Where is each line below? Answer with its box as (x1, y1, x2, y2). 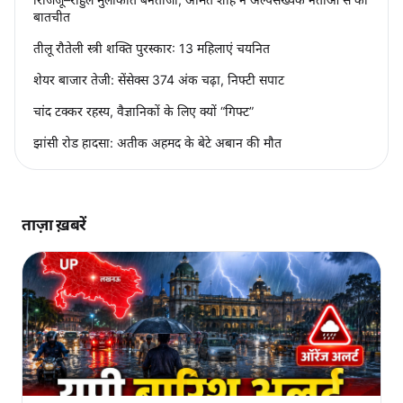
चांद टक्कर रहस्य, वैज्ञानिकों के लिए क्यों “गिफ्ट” (33, 103, 254, 119)
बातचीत (33, 8, 70, 24)
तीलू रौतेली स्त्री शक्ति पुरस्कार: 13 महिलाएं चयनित (33, 40, 270, 56)
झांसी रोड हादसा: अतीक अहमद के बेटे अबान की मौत (33, 134, 282, 150)
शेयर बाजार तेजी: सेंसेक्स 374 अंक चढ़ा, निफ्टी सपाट (33, 71, 284, 87)
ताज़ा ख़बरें (22, 214, 86, 234)
